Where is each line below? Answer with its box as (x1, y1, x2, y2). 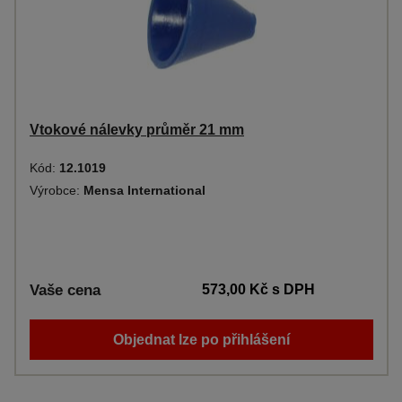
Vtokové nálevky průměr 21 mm (30, 122, 244, 137)
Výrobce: (30, 183, 83, 197)
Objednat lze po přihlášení (113, 332, 290, 347)
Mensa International (83, 183, 205, 197)
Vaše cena (30, 282, 100, 299)
